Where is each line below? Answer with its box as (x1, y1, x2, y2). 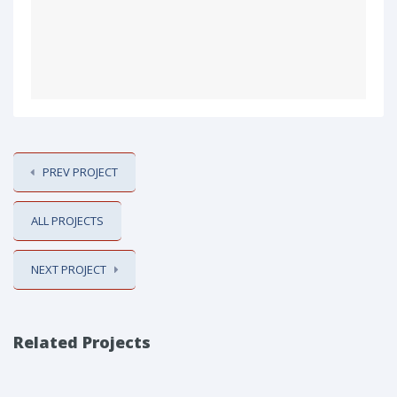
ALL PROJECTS (31, 213, 104, 229)
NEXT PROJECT (31, 261, 106, 277)
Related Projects (13, 331, 151, 353)
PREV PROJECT (43, 164, 118, 180)
